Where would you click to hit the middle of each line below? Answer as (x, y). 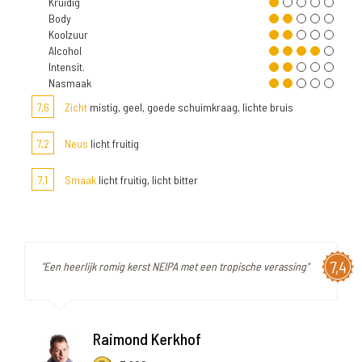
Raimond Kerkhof (147, 339)
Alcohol (65, 51)
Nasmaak (70, 83)
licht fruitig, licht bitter (147, 180)
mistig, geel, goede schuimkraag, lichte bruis (190, 107)
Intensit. (67, 67)
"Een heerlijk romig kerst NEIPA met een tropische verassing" (175, 267)
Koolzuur (68, 35)
